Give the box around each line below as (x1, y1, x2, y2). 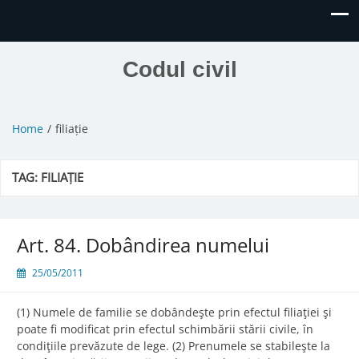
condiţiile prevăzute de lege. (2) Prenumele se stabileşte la (17, 338, 330, 354)
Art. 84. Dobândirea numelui (17, 232, 269, 259)
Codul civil (122, 57, 237, 82)
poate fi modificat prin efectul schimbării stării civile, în (17, 321, 313, 337)
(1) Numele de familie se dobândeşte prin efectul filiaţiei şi (17, 305, 332, 321)
